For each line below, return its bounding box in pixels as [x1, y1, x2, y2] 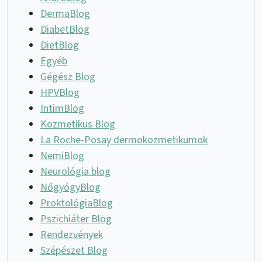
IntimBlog [40, 101, 84, 116]
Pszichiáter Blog [40, 211, 112, 226]
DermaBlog [40, 6, 90, 21]
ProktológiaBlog [40, 195, 113, 211]
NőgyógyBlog [40, 180, 101, 195]
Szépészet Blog [40, 243, 108, 258]
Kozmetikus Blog [40, 116, 115, 132]
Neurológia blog [40, 164, 111, 179]
